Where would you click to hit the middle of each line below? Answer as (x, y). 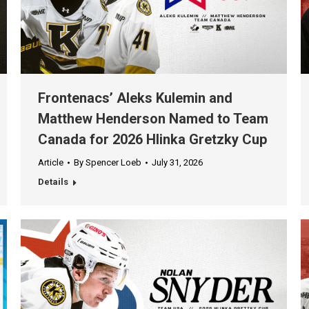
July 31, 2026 (177, 163)
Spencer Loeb (113, 163)
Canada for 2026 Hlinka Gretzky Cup (152, 140)
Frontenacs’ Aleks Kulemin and (135, 98)
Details (53, 182)
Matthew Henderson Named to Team (153, 119)
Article (51, 163)
